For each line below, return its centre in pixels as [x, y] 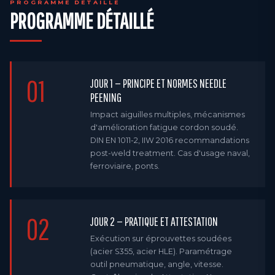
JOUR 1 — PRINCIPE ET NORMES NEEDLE [158, 83]
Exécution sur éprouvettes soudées [161, 238]
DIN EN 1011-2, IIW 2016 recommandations [170, 140]
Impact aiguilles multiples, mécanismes [168, 114]
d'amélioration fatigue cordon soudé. [164, 127]
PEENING [106, 97]
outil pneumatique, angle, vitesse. [157, 264]
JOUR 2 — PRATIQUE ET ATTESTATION [154, 221]
